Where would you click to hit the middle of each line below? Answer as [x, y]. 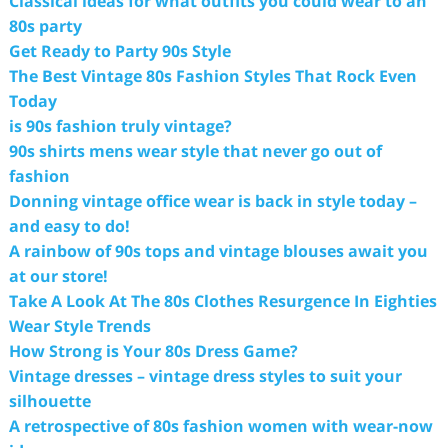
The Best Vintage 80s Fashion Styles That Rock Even [212, 76]
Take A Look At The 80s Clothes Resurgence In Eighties [222, 301]
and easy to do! [69, 226]
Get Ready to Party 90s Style [119, 51]
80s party [45, 26]
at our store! [58, 276]
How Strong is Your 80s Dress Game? [153, 351]
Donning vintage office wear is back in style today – [212, 201]
